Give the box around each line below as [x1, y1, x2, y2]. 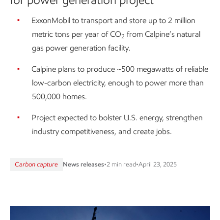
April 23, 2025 [138, 161, 177, 168]
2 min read [107, 161, 136, 168]
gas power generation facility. [32, 43, 131, 53]
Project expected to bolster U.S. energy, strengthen [31, 113, 203, 123]
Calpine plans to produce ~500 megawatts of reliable [31, 64, 208, 74]
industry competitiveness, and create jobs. [32, 127, 172, 137]
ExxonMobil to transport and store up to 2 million [31, 16, 195, 26]
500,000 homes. [32, 92, 87, 102]
